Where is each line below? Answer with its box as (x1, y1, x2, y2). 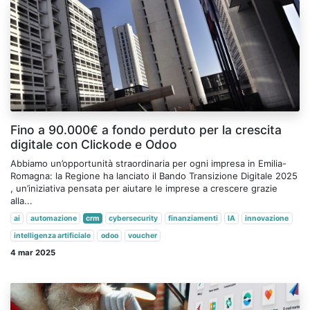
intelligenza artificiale (14, 230, 91, 240)
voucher (127, 230, 157, 240)
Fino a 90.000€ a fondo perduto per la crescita (10, 122, 282, 137)
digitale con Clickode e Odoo (10, 136, 177, 152)
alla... (10, 194, 33, 206)
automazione (30, 213, 77, 223)
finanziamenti (167, 213, 218, 223)
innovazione (245, 213, 289, 223)
